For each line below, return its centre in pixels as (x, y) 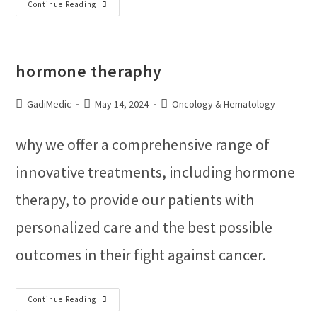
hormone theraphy (89, 71)
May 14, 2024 (122, 104)
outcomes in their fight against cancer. (141, 255)
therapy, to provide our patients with (135, 200)
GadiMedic (50, 104)
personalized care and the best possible (144, 227)
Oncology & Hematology (224, 104)
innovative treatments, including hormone (156, 172)
